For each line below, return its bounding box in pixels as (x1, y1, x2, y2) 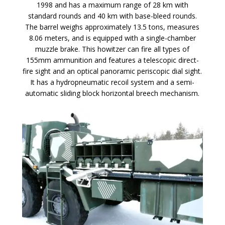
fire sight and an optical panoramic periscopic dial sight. (23, 66, 202, 76)
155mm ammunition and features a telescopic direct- (26, 55, 199, 65)
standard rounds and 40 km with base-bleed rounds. (28, 11, 197, 21)
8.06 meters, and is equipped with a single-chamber (29, 33, 196, 43)
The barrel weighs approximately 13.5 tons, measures (25, 22, 200, 32)
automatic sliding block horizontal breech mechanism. (25, 88, 200, 98)
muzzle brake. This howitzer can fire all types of (35, 44, 190, 54)
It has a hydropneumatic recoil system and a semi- (30, 77, 195, 87)
